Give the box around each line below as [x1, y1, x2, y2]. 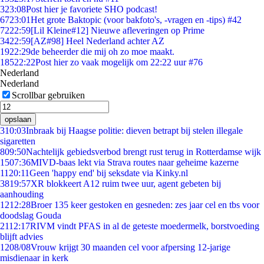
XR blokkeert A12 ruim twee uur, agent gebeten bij [31, 179, 221, 189]
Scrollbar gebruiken [12, 90, 85, 100]
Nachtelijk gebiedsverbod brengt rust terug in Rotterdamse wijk [26, 147, 261, 157]
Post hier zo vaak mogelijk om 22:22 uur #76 [35, 57, 203, 67]
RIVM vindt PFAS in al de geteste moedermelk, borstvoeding [30, 221, 259, 231]
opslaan [5, 115, 31, 124]
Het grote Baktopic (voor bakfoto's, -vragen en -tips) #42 [31, 15, 242, 25]
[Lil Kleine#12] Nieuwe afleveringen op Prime [31, 25, 204, 35]
